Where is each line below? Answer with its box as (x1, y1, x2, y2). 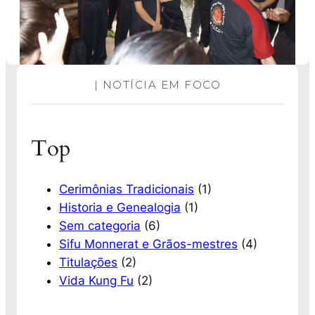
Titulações (59, 255, 117, 269)
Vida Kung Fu (59, 273, 134, 288)
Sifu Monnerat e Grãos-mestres (59, 236, 238, 251)
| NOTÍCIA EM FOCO (94, 78, 221, 92)
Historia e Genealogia (59, 200, 181, 214)
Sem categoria (59, 218, 141, 233)
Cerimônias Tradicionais (59, 181, 194, 196)
